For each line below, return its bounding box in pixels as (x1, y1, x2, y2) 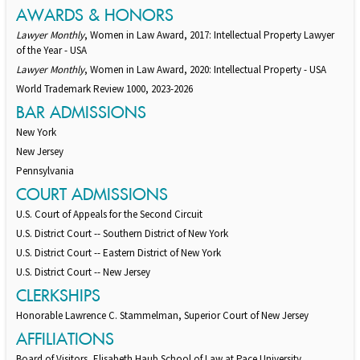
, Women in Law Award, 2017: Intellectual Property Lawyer (84, 28, 334, 43)
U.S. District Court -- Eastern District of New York (16, 246, 221, 260)
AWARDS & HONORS (16, 5, 174, 26)
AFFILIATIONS (16, 329, 114, 350)
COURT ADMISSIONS (16, 184, 168, 205)
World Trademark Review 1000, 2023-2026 (16, 82, 193, 96)
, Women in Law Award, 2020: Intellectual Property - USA (84, 63, 326, 77)
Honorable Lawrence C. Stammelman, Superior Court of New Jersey (16, 309, 309, 323)
